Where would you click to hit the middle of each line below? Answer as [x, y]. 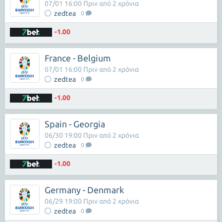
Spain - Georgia [75, 124]
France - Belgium [78, 58]
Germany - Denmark [84, 190]
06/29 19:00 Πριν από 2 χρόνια [92, 201]
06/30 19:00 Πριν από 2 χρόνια [92, 135]
